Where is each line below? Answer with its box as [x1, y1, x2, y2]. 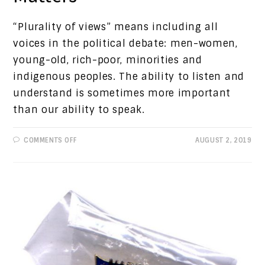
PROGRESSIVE [76, 143, 123, 152]
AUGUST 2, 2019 [195, 136, 252, 145]
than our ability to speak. [13, 104, 145, 117]
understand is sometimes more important [13, 87, 231, 100]
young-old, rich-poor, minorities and [13, 54, 202, 67]
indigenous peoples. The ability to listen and [13, 70, 244, 83]
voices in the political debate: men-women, [13, 37, 238, 50]
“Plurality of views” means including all [13, 21, 218, 34]
